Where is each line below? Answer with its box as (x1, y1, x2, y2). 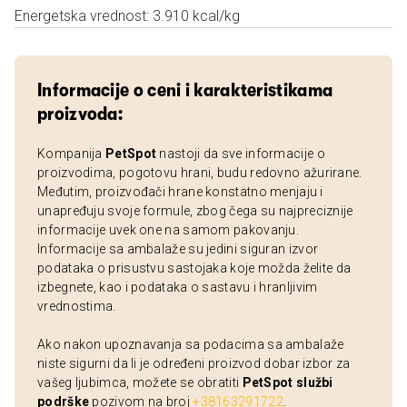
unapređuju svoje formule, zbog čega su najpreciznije (37, 203, 353, 218)
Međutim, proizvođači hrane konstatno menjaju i (37, 184, 323, 199)
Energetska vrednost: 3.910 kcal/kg (15, 7, 240, 25)
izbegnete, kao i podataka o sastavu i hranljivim (37, 280, 318, 294)
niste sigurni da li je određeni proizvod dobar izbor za (37, 356, 351, 371)
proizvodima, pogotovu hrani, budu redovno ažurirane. (37, 165, 362, 180)
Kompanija (37, 146, 105, 161)
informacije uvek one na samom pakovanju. (37, 223, 299, 237)
